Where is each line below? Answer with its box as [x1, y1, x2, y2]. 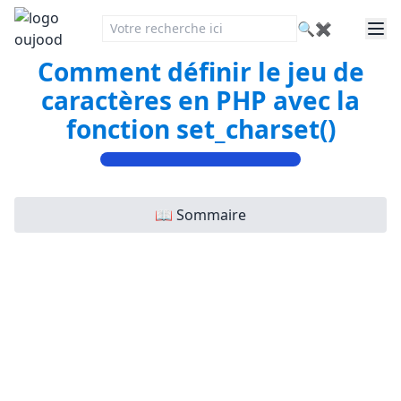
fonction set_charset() [65, 112, 336, 146]
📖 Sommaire [155, 205, 246, 225]
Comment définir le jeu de [37, 55, 364, 89]
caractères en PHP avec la [41, 83, 360, 117]
